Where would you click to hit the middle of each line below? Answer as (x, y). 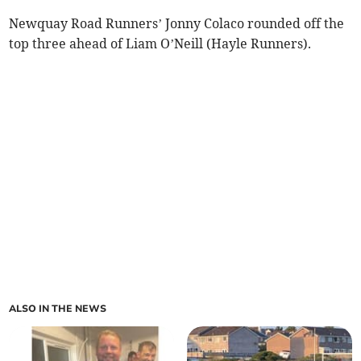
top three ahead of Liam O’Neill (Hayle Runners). (160, 44)
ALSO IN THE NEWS (58, 309)
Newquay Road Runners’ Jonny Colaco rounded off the (177, 24)
